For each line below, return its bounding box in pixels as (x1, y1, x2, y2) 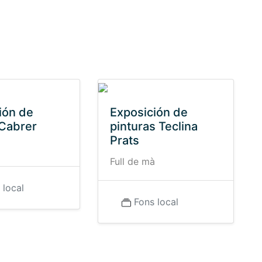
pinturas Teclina (109, 119, 198, 133)
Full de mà (109, 156, 155, 167)
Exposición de (109, 105, 188, 119)
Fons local (133, 196, 178, 208)
